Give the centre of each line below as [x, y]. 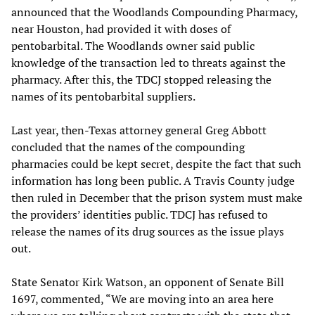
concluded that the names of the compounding [128, 147]
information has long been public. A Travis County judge [153, 180]
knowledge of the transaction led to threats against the [148, 62]
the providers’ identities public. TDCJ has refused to [140, 214]
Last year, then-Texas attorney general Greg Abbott [139, 130]
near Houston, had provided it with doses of [121, 28]
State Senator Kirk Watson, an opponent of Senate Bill [148, 282]
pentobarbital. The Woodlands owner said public [133, 45]
